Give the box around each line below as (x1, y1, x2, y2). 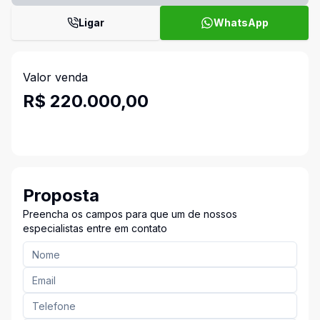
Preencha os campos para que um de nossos (23, 208, 237, 220)
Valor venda (23, 70, 88, 84)
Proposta (23, 185, 99, 206)
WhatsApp (213, 16, 269, 29)
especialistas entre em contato (23, 222, 167, 234)
